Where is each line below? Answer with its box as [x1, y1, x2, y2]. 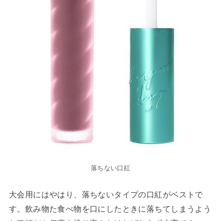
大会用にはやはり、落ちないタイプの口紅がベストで [8, 189, 203, 199]
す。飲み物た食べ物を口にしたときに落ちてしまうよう [8, 204, 212, 213]
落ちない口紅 [91, 164, 130, 172]
